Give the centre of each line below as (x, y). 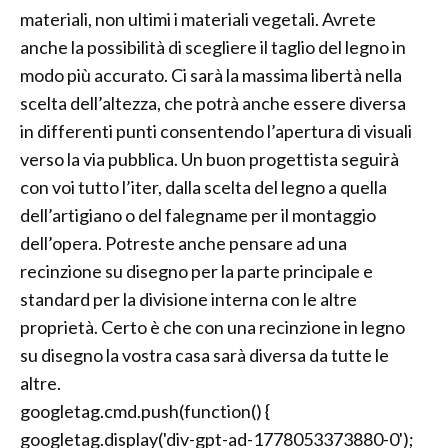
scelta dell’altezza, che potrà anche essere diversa (213, 103)
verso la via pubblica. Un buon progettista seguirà (209, 159)
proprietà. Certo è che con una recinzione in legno (212, 327)
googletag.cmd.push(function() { (145, 411)
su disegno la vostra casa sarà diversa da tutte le (204, 355)
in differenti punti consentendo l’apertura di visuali (216, 131)
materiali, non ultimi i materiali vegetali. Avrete (198, 19)
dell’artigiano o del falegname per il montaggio (198, 215)
